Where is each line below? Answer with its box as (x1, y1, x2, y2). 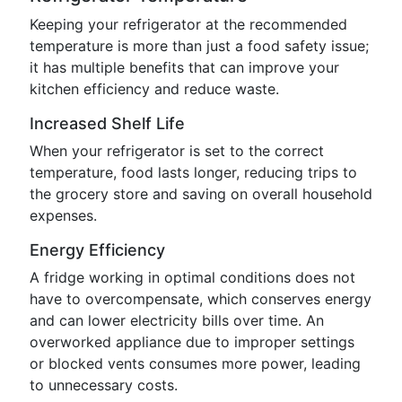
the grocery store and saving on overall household (30, 185, 372, 203)
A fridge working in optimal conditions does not (30, 268, 355, 286)
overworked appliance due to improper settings (30, 333, 354, 351)
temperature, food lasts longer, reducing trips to (30, 163, 357, 181)
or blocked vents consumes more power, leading (30, 354, 361, 372)
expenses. (30, 206, 97, 224)
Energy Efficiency (30, 240, 165, 259)
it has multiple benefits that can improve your (30, 58, 339, 76)
